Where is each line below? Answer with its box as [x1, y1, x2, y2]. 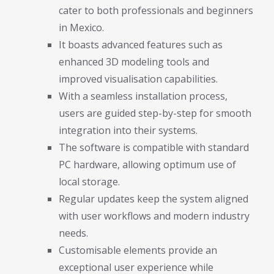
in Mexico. [59, 20, 104, 34]
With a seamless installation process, [59, 89, 228, 103]
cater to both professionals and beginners [59, 3, 253, 17]
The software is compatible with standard [59, 140, 249, 154]
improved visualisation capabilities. [59, 72, 218, 86]
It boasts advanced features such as [59, 37, 223, 51]
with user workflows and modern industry [59, 209, 250, 223]
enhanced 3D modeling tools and [59, 54, 209, 68]
